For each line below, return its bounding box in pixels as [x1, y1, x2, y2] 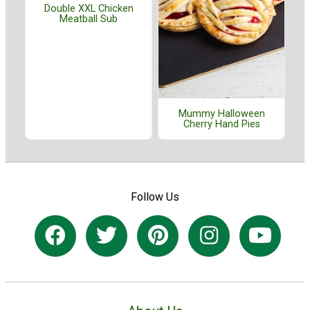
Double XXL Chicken [44, 2, 134, 15]
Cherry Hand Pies [183, 118, 260, 130]
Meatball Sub [60, 12, 118, 25]
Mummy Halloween [178, 107, 265, 120]
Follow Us [131, 190, 179, 203]
